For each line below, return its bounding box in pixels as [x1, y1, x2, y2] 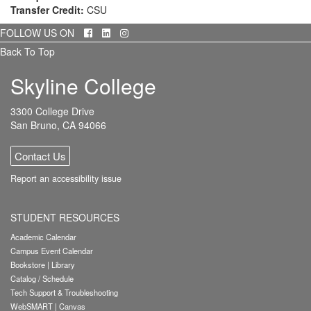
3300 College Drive [10, 104, 94, 118]
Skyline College [10, 71, 156, 101]
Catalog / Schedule [10, 273, 74, 284]
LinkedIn [110, 25, 147, 39]
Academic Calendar [10, 231, 76, 242]
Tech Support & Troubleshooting [10, 287, 118, 298]
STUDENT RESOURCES [10, 210, 119, 224]
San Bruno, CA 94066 [10, 118, 106, 132]
